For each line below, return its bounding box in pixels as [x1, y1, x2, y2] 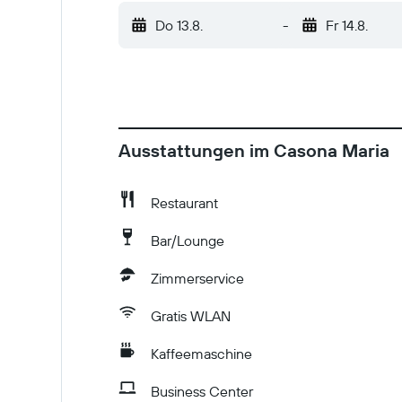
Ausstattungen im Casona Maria [118, 139, 389, 162]
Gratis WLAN [151, 307, 231, 325]
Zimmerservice [151, 269, 244, 287]
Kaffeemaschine [151, 345, 252, 363]
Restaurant [151, 194, 218, 212]
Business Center [151, 382, 253, 400]
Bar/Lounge [151, 232, 224, 249]
